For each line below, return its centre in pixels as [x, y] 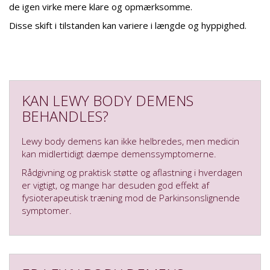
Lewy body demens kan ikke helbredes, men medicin [130, 141]
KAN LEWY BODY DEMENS [108, 100]
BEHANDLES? [65, 116]
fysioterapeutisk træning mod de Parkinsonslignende [131, 197]
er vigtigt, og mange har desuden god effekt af [115, 185]
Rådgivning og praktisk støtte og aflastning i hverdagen [132, 172]
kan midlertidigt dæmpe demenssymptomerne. [119, 153]
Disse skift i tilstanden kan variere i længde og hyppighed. [128, 25]
